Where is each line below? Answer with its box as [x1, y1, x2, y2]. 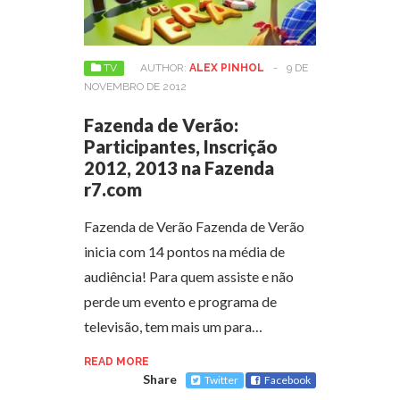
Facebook [264, 372, 311, 387]
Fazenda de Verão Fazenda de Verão [84, 217, 304, 235]
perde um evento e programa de [84, 292, 277, 310]
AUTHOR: [140, 61, 189, 74]
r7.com [84, 178, 142, 200]
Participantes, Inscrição [84, 135, 278, 157]
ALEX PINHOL [189, 61, 264, 74]
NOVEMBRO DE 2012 [84, 79, 187, 93]
